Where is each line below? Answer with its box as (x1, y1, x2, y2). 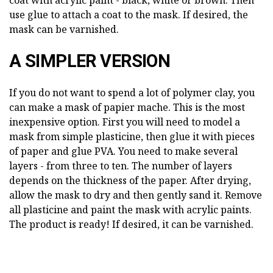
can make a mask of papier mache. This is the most (9, 100, 245, 114)
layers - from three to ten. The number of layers (9, 158, 232, 172)
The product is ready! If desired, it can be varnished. (9, 217, 253, 231)
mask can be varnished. (9, 22, 119, 36)
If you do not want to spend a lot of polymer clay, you (9, 85, 255, 99)
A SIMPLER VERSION (9, 50, 171, 71)
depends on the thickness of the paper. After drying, (9, 173, 251, 187)
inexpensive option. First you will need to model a (9, 115, 240, 129)
